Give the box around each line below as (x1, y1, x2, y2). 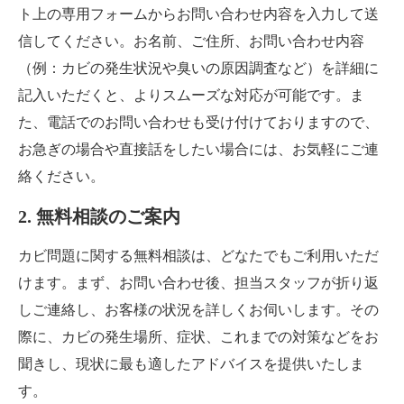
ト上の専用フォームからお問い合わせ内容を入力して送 (18, 6, 379, 23)
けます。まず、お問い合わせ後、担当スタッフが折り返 (18, 275, 379, 291)
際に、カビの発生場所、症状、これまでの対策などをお (18, 329, 379, 345)
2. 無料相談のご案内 (18, 207, 180, 227)
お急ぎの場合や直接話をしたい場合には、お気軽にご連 (18, 142, 379, 158)
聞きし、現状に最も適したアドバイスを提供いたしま (18, 356, 364, 372)
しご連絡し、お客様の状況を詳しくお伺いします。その (18, 302, 379, 318)
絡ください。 (18, 169, 105, 185)
